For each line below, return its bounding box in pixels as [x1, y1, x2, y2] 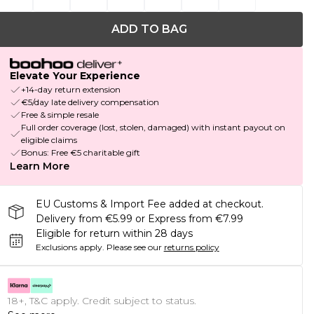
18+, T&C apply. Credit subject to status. [7, 294, 196, 308]
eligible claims [20, 135, 77, 146]
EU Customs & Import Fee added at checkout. [35, 198, 264, 211]
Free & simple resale [20, 109, 99, 121]
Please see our [106, 242, 162, 253]
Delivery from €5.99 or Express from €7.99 [35, 212, 243, 226]
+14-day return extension [20, 84, 121, 95]
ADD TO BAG [111, 22, 187, 36]
